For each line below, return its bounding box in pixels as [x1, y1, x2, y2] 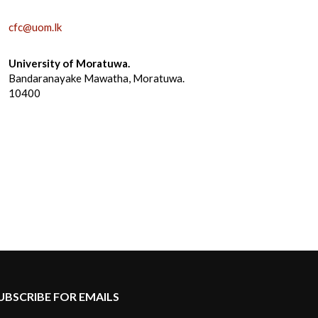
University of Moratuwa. [9, 57, 130, 70]
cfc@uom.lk [9, 21, 62, 33]
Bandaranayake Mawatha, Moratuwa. [9, 72, 185, 84]
